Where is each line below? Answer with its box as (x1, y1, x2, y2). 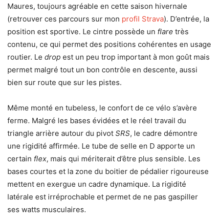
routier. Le (7, 52, 44, 62)
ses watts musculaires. (7, 205, 86, 215)
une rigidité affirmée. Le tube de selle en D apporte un (7, 141, 195, 151)
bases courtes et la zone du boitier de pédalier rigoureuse (7, 167, 209, 176)
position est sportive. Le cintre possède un (7, 27, 157, 37)
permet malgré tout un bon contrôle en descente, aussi (7, 65, 197, 75)
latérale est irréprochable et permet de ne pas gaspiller (7, 192, 198, 202)
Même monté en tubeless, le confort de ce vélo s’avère (7, 103, 197, 113)
